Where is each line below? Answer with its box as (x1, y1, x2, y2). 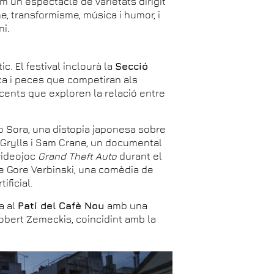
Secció (115, 60, 149, 72)
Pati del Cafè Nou (18, 199, 105, 211)
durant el (117, 150, 163, 161)
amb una (105, 199, 148, 211)
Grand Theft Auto (38, 150, 117, 161)
